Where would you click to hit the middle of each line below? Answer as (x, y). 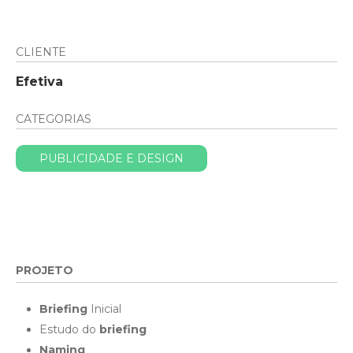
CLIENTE (41, 52)
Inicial (104, 309)
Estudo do (69, 329)
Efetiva (39, 82)
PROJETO (45, 270)
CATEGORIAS (54, 119)
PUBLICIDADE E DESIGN (111, 158)
